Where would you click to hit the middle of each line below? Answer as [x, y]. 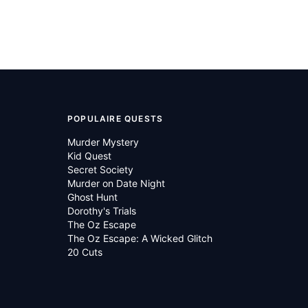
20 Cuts [85, 252]
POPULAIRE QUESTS [115, 119]
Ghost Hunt [92, 197]
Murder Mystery [103, 142]
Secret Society [100, 169]
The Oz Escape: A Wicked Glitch [140, 238]
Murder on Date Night [116, 183]
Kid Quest [89, 156]
